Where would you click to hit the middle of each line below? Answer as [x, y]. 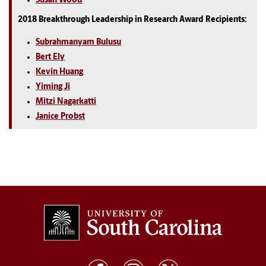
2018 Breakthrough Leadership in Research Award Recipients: [132, 20]
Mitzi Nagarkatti [66, 102]
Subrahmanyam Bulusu [78, 43]
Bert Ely [50, 58]
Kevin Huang [59, 72]
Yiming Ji [53, 87]
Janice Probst [60, 117]
